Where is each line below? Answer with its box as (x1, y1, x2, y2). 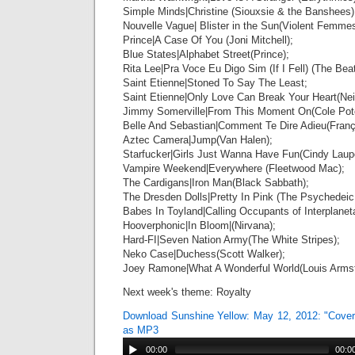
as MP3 (123, 323, 158, 336)
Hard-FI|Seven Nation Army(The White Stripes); (123, 233, 340, 246)
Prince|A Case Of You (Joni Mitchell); (123, 33, 293, 46)
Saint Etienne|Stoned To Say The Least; (123, 76, 307, 89)
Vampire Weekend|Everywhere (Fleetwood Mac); (123, 162, 345, 174)
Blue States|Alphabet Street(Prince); (123, 48, 289, 60)
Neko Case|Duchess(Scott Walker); (123, 247, 285, 260)
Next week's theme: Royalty (123, 285, 251, 298)
